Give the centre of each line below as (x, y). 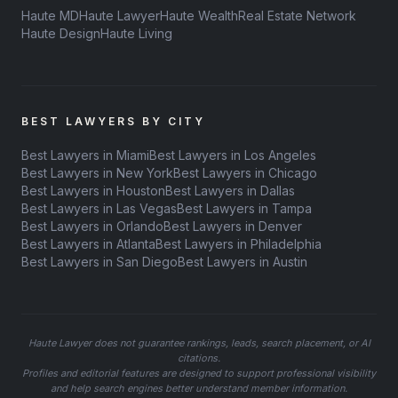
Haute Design (61, 34)
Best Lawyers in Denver (233, 227)
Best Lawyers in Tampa (244, 209)
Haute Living (136, 34)
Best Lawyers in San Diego (99, 262)
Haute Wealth (199, 16)
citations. (199, 358)
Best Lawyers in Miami (85, 155)
